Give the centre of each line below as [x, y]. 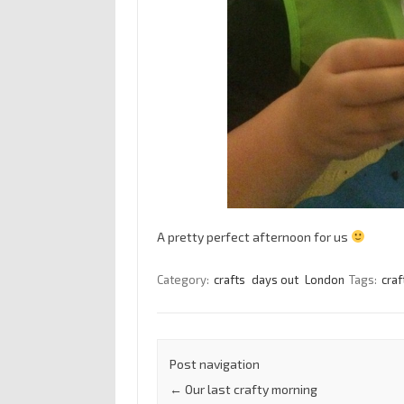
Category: [184, 279]
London [324, 279]
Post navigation [214, 364]
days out [275, 279]
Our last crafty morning [249, 390]
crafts [229, 279]
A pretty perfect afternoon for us [253, 236]
